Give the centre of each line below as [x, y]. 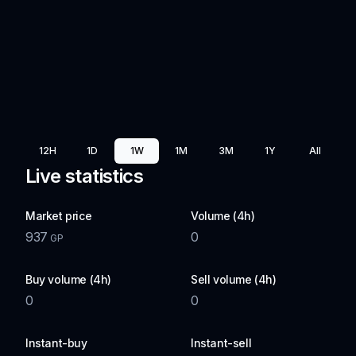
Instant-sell [221, 343]
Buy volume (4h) [68, 279]
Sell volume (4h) [234, 279]
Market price [59, 216]
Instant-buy [56, 343]
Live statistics [84, 176]
